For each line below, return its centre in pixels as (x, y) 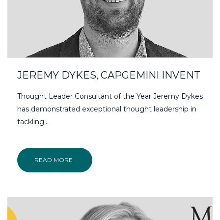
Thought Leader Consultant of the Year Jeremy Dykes (110, 96)
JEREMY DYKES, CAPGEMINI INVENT (109, 75)
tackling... (33, 122)
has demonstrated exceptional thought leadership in (107, 109)
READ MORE (54, 160)
